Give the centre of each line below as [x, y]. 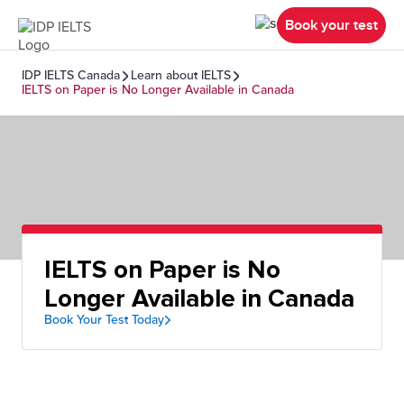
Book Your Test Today [104, 320]
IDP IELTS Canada [71, 75]
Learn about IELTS [181, 75]
